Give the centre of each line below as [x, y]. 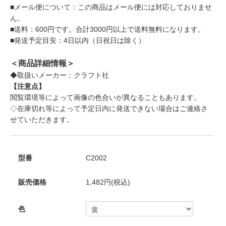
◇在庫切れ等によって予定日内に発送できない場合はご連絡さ [109, 109]
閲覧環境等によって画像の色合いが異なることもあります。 [105, 98]
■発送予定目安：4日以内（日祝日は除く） [78, 41]
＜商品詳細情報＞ [42, 64]
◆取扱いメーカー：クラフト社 [60, 75]
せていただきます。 [42, 120]
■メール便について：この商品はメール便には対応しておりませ [111, 7]
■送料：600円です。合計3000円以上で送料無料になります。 [107, 30]
